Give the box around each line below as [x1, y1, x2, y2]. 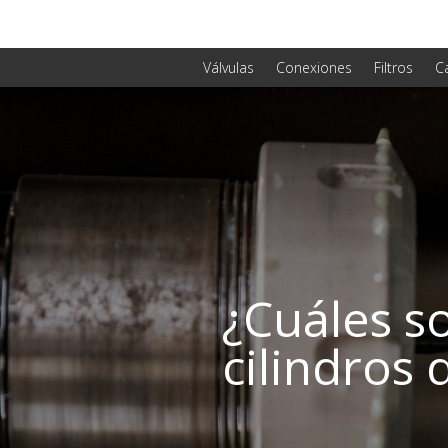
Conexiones [276, 57, 352, 77]
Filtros [374, 57, 413, 77]
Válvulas [203, 57, 254, 77]
